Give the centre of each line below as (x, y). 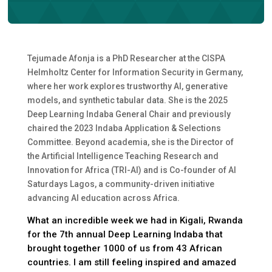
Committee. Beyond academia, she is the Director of (130, 142)
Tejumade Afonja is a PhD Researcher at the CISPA (126, 58)
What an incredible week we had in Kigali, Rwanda (135, 220)
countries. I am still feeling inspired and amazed (131, 262)
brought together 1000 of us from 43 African (124, 248)
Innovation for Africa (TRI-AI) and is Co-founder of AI (131, 170)
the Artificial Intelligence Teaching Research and (123, 156)
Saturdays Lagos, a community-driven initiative (121, 184)
